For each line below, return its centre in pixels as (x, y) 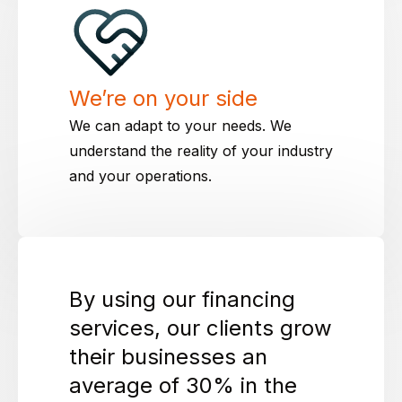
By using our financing (182, 300)
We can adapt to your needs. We (180, 126)
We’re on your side (163, 99)
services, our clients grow (201, 328)
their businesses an (168, 357)
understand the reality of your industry (201, 151)
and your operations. (140, 176)
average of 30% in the (183, 386)
